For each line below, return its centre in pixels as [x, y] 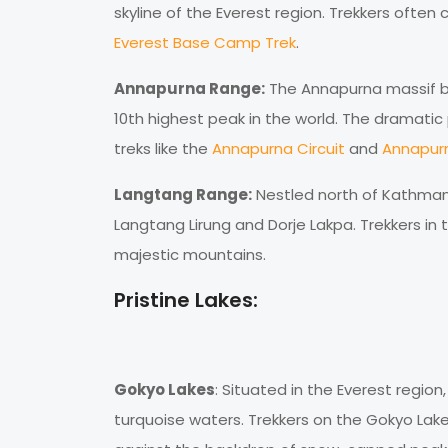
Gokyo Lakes [164, 390]
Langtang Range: [183, 195]
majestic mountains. [190, 255]
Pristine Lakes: [186, 300]
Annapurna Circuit [278, 149]
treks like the [163, 149]
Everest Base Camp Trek [205, 43]
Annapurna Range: [189, 89]
